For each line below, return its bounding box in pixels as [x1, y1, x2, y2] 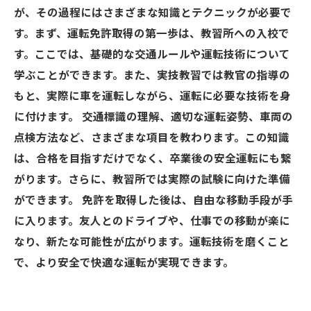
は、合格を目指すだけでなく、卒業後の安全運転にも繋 [14, 153, 292, 165]
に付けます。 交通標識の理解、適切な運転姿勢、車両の [14, 111, 293, 124]
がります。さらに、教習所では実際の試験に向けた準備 [14, 174, 290, 186]
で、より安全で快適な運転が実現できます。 [14, 257, 234, 269]
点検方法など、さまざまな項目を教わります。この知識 [14, 132, 289, 144]
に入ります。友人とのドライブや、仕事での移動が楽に [14, 215, 290, 228]
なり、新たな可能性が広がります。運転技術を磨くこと [14, 236, 289, 249]
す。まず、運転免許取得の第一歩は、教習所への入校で [14, 28, 289, 40]
